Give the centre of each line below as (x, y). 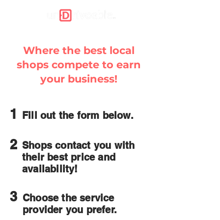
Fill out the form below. (78, 115)
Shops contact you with (79, 145)
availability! (50, 169)
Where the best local (79, 50)
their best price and (69, 157)
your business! (79, 79)
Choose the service (69, 198)
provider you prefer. (70, 210)
